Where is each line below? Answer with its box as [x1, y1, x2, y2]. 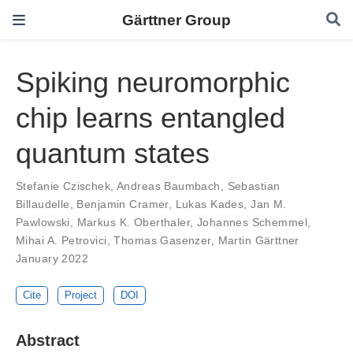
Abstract [16, 331, 80, 349]
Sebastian [227, 180, 281, 193]
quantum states [16, 137, 210, 170]
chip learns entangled [16, 102, 285, 135]
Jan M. [251, 198, 287, 211]
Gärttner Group [122, 11, 231, 28]
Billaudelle [16, 198, 70, 211]
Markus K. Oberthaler [76, 216, 191, 229]
